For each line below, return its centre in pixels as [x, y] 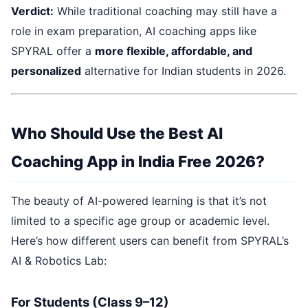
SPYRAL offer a [53, 51]
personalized [46, 71]
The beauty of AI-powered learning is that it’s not [139, 200]
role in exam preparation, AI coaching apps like [134, 31]
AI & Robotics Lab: [59, 260]
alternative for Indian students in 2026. [184, 71]
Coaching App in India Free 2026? [138, 161]
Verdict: [32, 11]
